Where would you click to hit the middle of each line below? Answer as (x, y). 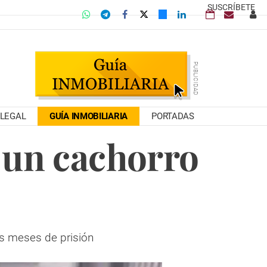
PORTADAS (173, 116)
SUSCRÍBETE (231, 7)
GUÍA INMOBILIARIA (89, 116)
